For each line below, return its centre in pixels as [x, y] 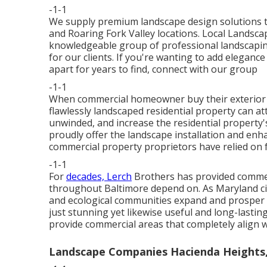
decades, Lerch [99, 177]
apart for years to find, [100, 69]
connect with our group [205, 69]
